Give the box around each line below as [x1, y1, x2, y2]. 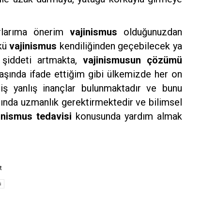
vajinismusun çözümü [82, 54, 183, 66]
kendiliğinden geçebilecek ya [59, 40, 183, 52]
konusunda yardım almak [71, 110, 183, 122]
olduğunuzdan [117, 26, 182, 38]
